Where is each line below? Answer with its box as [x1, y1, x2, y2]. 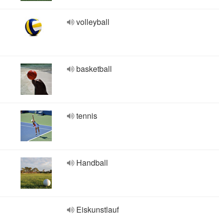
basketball [76, 63, 112, 74]
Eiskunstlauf [76, 204, 119, 215]
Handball [76, 157, 108, 168]
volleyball [76, 16, 109, 27]
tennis [76, 110, 97, 121]
